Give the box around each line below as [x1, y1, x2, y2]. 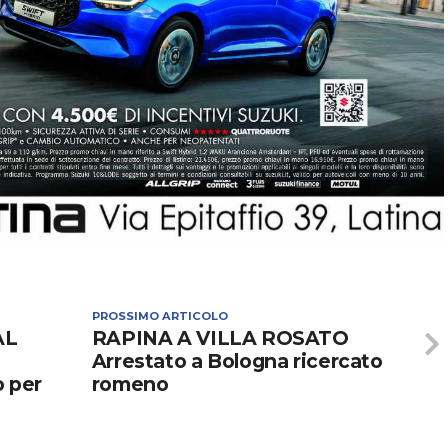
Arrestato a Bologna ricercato [91, 349, 383, 374]
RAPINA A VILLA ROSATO [91, 326, 349, 351]
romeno [91, 372, 169, 397]
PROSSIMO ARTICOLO [91, 309, 228, 324]
